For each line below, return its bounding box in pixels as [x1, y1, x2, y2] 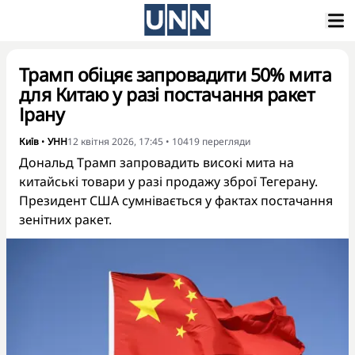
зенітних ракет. [19, 211, 112, 228]
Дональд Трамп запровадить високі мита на [19, 154, 294, 171]
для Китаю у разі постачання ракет [19, 82, 315, 107]
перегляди [202, 135, 250, 148]
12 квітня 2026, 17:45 [67, 135, 163, 148]
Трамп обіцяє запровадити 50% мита [19, 62, 332, 87]
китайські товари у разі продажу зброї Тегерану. [19, 173, 318, 190]
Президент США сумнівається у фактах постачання [19, 192, 333, 209]
